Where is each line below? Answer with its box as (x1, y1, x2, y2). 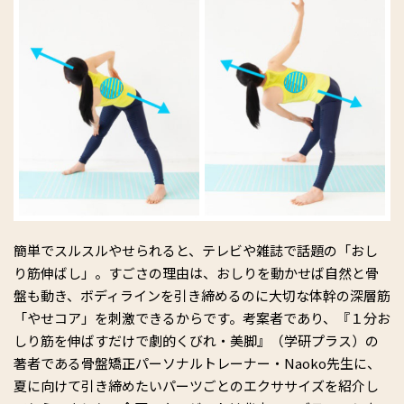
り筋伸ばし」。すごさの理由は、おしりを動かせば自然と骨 (14, 262, 379, 282)
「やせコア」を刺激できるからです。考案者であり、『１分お (14, 308, 390, 327)
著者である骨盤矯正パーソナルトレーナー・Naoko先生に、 (14, 353, 381, 372)
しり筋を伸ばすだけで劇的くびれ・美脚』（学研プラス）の (14, 330, 379, 350)
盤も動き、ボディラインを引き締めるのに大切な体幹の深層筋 (14, 285, 390, 305)
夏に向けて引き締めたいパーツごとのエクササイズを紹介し (14, 375, 379, 395)
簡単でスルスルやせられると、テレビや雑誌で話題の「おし (14, 240, 378, 260)
